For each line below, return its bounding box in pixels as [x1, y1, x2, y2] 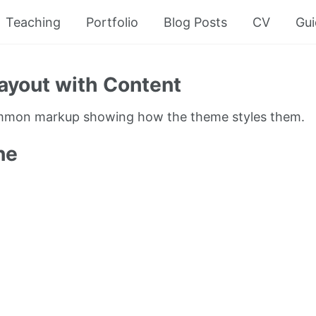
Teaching [6, 15, 61, 30]
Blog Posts [164, 15, 227, 30]
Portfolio [86, 15, 138, 30]
